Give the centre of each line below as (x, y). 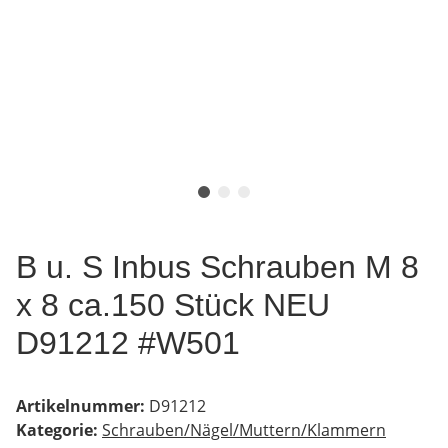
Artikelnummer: (82, 405)
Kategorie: (59, 429)
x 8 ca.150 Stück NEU (173, 304)
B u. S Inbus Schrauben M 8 (217, 266)
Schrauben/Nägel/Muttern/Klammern (244, 429)
